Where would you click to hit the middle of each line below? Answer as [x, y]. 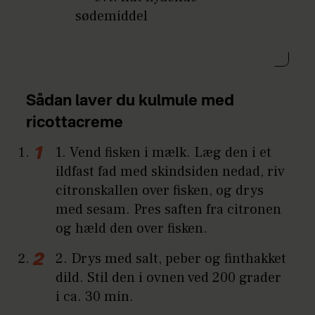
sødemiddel [112, 16]
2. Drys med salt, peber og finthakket [171, 259]
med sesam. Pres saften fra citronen [169, 210]
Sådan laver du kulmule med [130, 101]
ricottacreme [75, 123]
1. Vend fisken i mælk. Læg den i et [164, 153]
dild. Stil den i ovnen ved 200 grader [169, 278]
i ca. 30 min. [95, 297]
